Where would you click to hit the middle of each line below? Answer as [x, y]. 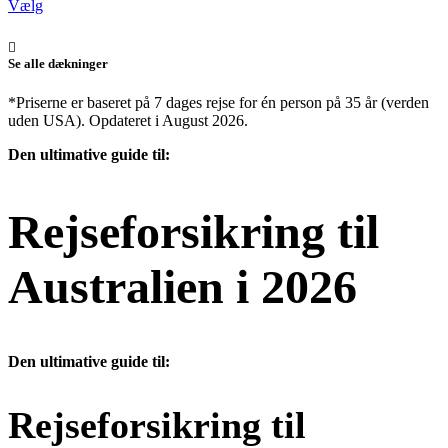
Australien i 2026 [182, 286]
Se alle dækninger [58, 63]
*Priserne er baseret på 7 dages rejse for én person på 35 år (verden [218, 102]
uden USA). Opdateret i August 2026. [128, 120]
